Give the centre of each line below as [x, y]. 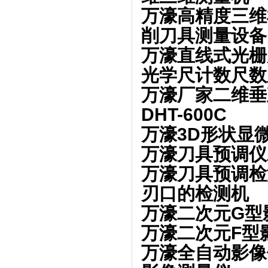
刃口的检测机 [195, 194]
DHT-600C [184, 115]
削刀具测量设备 [204, 36]
